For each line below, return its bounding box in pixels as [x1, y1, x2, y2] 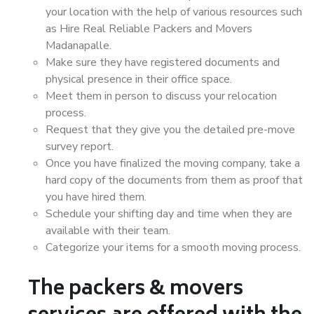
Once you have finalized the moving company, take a [46, 156, 300, 171]
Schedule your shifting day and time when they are [46, 206, 292, 221]
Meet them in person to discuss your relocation [46, 88, 277, 104]
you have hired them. [46, 189, 146, 205]
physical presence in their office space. [46, 71, 232, 87]
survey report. [46, 139, 114, 154]
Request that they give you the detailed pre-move [46, 122, 295, 137]
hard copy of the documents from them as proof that [46, 172, 303, 188]
